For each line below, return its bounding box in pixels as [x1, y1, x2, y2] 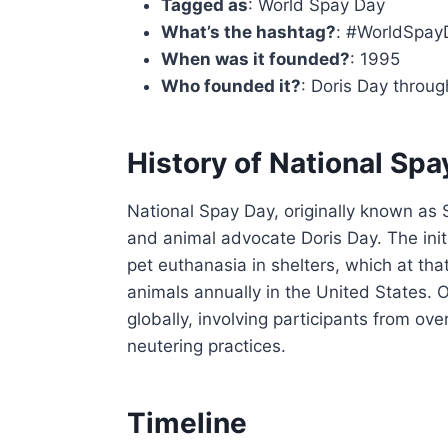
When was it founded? [161, 48, 351, 69]
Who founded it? [161, 75, 302, 96]
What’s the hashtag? [161, 21, 337, 42]
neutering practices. [127, 335, 287, 356]
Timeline [127, 405, 248, 440]
